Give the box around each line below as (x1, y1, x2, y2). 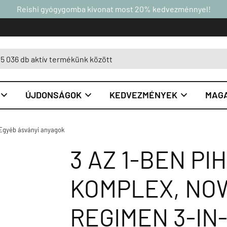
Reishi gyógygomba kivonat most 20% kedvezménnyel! (16, 4, 211, 14)
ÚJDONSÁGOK (25, 89, 82, 100)
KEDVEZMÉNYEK (109, 89, 177, 100)
